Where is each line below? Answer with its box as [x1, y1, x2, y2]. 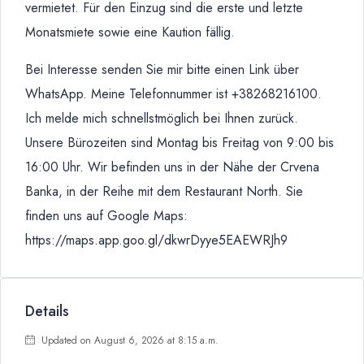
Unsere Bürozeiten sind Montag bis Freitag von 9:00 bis [25, 133, 334, 152]
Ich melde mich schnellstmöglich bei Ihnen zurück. [25, 109, 298, 128]
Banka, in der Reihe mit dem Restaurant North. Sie [25, 182, 303, 201]
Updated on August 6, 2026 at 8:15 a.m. [38, 333, 219, 348]
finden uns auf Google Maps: [25, 206, 188, 225]
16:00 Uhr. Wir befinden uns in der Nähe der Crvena [25, 158, 319, 176]
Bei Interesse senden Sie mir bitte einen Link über [25, 60, 299, 79]
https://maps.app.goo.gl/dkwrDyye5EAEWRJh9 [25, 231, 288, 249]
